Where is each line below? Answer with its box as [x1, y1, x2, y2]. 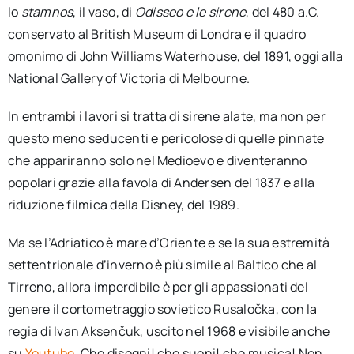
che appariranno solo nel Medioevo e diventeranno [7, 151, 307, 169]
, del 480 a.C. [246, 2, 320, 21]
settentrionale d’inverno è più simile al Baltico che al [7, 255, 318, 273]
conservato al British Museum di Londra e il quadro [7, 24, 306, 43]
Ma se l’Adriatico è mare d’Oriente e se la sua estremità [7, 233, 330, 251]
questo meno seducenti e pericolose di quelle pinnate [7, 129, 325, 147]
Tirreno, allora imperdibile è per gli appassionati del [7, 277, 308, 296]
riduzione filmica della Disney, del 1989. [7, 195, 239, 213]
